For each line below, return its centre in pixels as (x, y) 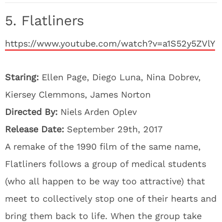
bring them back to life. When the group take (103, 216)
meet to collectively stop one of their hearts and (111, 198)
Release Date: (36, 129)
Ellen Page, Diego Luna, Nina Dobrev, (120, 77)
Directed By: (33, 112)
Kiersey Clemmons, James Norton (78, 94)
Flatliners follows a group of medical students (106, 164)
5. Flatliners (45, 21)
